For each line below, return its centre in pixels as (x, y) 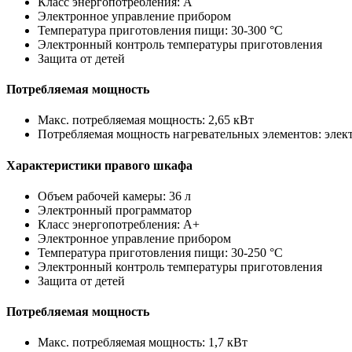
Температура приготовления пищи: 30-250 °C (160, 252)
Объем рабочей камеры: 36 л (114, 196)
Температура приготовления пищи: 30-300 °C (160, 30)
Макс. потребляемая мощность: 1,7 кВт (143, 343)
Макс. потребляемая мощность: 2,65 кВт (146, 120)
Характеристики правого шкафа (99, 165)
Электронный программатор (115, 210)
